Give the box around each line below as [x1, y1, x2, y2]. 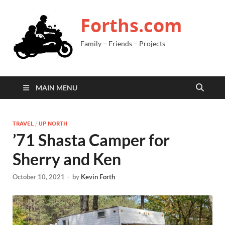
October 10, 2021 [13, 173, 65, 181]
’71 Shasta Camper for [13, 130, 170, 150]
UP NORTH [39, 120, 67, 127]
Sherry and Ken [13, 149, 121, 169]
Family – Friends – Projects [80, 39, 165, 48]
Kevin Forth [81, 173, 115, 181]
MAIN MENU [36, 83, 77, 92]
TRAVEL [13, 120, 34, 127]
